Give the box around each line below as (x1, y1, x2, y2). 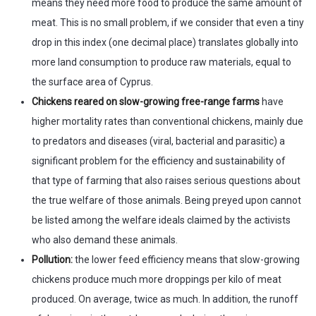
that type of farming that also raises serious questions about (32, 175, 300, 187)
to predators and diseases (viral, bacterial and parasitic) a (32, 135, 285, 147)
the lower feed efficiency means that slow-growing (75, 254, 300, 266)
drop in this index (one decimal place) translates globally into (32, 37, 298, 49)
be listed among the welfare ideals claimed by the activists (32, 214, 291, 226)
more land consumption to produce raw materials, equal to (32, 56, 291, 68)
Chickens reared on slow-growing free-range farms (32, 96, 262, 108)
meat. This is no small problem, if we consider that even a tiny (32, 17, 304, 29)
